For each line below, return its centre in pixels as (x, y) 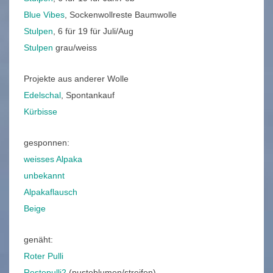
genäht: (38, 240)
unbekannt (44, 176)
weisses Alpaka (53, 159)
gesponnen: (47, 143)
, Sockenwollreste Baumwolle (121, 15)
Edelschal (42, 95)
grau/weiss (75, 48)
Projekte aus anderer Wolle (76, 79)
